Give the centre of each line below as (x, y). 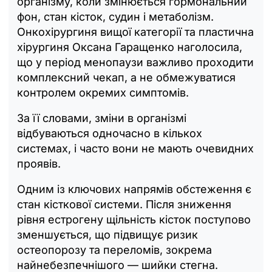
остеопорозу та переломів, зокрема (114, 250)
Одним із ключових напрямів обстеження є (134, 189)
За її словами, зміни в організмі (102, 118)
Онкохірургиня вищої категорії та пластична (135, 32)
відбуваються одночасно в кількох (110, 133)
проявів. (39, 163)
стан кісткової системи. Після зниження (124, 204)
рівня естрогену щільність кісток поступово (134, 219)
